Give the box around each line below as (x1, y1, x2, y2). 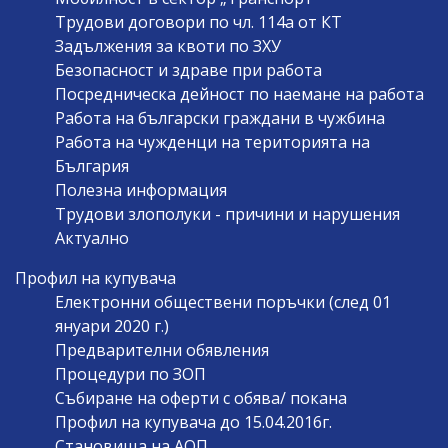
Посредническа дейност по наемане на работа (55, 82, 424, 105)
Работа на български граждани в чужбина (55, 106, 385, 129)
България (55, 154, 129, 177)
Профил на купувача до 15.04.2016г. (55, 410, 332, 433)
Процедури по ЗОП (55, 362, 206, 385)
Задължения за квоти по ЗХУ (55, 34, 281, 57)
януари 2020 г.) (55, 314, 169, 337)
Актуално (55, 226, 129, 249)
